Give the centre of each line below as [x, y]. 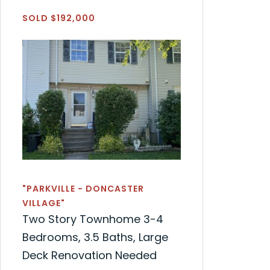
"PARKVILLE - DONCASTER [83, 188]
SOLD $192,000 [59, 18]
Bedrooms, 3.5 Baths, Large [95, 237]
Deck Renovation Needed [89, 255]
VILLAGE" [44, 203]
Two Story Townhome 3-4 [93, 219]
